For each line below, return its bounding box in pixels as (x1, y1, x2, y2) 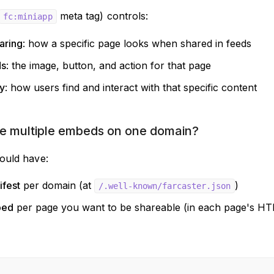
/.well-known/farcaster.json (98, 181, 231, 191)
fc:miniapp (2, 12, 53, 21)
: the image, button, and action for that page (6, 59, 211, 72)
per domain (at (20, 179, 94, 191)
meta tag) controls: (56, 10, 149, 22)
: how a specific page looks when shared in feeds (23, 37, 251, 50)
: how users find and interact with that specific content (5, 81, 257, 94)
